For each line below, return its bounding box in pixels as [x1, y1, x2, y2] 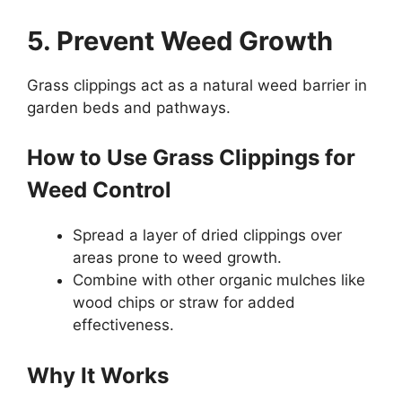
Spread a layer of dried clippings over [73, 226, 342, 245]
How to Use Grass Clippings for [27, 144, 355, 171]
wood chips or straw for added [73, 293, 295, 312]
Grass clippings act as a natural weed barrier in [27, 75, 367, 94]
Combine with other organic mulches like [73, 271, 365, 290]
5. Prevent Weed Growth [27, 24, 333, 57]
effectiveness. [73, 316, 174, 335]
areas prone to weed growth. [73, 249, 282, 267]
